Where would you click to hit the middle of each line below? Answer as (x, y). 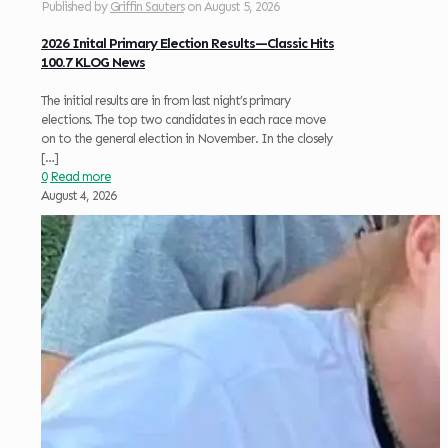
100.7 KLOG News (93, 63)
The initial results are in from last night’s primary (165, 101)
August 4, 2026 (78, 196)
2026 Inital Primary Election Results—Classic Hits (187, 44)
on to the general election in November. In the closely (186, 139)
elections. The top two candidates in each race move (183, 120)
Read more (80, 177)
